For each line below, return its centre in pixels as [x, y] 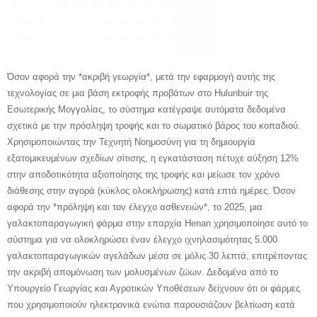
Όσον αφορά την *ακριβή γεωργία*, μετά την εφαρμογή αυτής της [141, 76]
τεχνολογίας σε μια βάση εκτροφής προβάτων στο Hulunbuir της [138, 93]
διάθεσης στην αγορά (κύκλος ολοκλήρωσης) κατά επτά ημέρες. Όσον [151, 190]
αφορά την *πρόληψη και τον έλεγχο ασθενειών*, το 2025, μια [135, 207]
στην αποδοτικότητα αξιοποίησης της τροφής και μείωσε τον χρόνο [143, 174]
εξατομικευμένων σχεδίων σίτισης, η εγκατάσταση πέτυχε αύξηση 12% [153, 158]
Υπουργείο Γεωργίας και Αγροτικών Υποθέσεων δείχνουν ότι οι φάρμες [154, 288]
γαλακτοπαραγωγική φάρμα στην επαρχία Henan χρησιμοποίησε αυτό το [157, 223]
